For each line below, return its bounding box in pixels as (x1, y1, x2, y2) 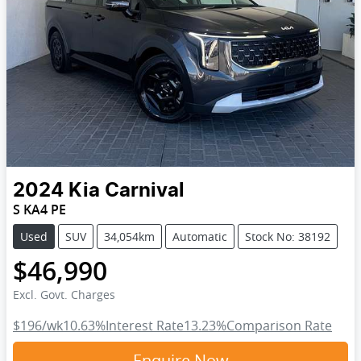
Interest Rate (106, 316, 184, 334)
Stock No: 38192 (245, 228, 330, 244)
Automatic (172, 228, 227, 244)
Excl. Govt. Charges (13, 286, 115, 302)
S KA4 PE (13, 200, 66, 218)
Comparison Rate (226, 316, 332, 334)
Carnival (105, 180, 185, 201)
